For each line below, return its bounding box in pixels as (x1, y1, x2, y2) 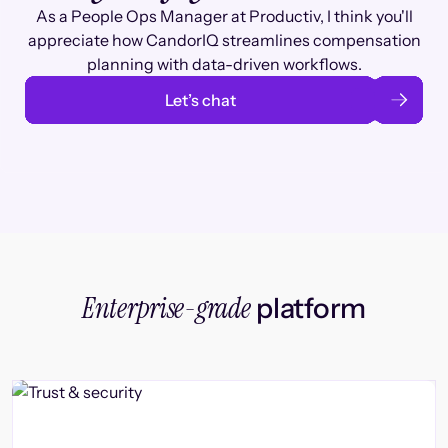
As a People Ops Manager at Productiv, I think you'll (35, 6, 413, 26)
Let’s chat (164, 90, 236, 110)
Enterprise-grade (81, 290, 251, 327)
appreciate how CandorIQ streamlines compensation (27, 30, 421, 50)
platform (250, 291, 366, 325)
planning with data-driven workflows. (86, 54, 362, 74)
